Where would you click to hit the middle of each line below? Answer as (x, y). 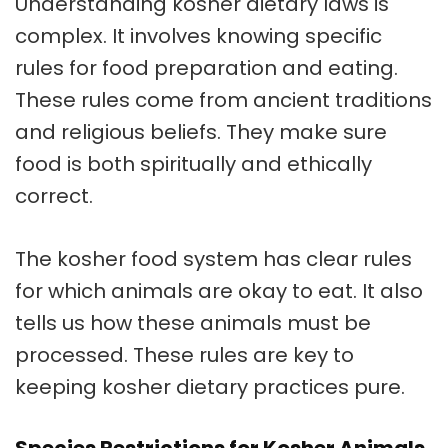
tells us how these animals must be (193, 323)
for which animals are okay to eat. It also (219, 291)
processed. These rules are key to (184, 355)
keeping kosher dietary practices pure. (210, 387)
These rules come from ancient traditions (223, 100)
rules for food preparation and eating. (206, 68)
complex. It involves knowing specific (198, 36)
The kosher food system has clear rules (213, 259)
